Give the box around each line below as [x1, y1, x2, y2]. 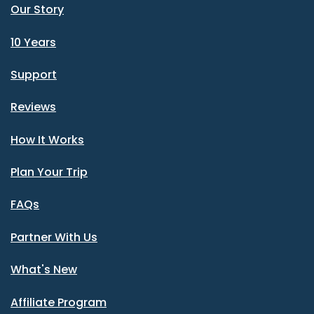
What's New [11, 261, 77, 278]
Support [11, 66, 57, 83]
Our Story [11, 1, 64, 18]
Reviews [11, 99, 56, 116]
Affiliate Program [11, 294, 107, 310]
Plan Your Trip [11, 164, 88, 181]
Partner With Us [11, 228, 97, 245]
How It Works [11, 131, 84, 148]
